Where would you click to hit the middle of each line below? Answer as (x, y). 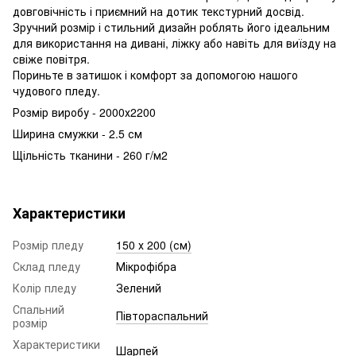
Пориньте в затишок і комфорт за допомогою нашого (155, 74)
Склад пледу (46, 266)
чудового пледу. (56, 90)
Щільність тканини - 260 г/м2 (90, 155)
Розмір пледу (48, 244)
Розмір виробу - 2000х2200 (84, 112)
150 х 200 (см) (154, 244)
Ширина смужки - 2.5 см (77, 133)
